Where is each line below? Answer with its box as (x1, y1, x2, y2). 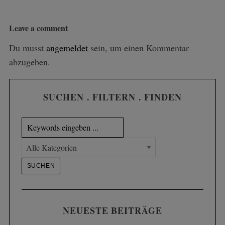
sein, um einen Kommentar (87, 42, 189, 54)
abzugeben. (9, 56, 50, 68)
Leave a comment (9, 22, 68, 34)
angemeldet (46, 42, 88, 54)
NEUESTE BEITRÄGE (63, 203, 162, 217)
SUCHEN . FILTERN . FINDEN (43, 90, 182, 104)
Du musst (9, 42, 46, 54)
